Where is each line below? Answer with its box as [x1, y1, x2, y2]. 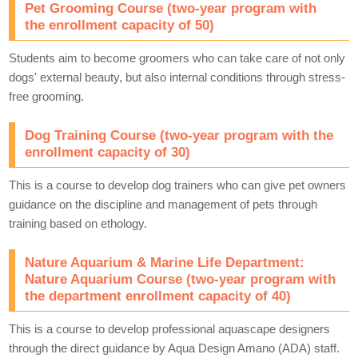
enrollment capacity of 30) [25, 144, 191, 161]
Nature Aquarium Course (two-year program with [25, 271, 336, 288]
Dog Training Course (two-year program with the [25, 127, 334, 144]
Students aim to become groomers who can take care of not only [9, 51, 346, 66]
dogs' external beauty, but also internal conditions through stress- [9, 70, 346, 85]
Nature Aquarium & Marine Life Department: [25, 254, 305, 271]
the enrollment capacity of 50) [25, 17, 215, 34]
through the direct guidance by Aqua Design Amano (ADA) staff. [9, 341, 340, 356]
